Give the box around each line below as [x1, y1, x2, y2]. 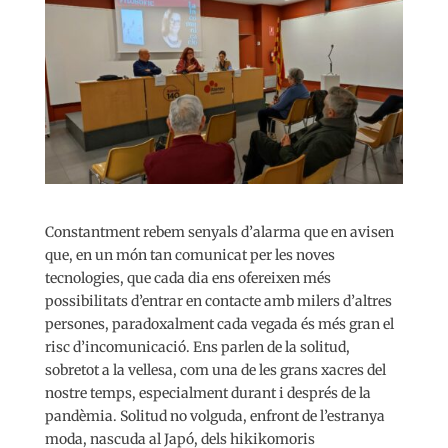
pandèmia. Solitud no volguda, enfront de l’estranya [44, 406, 385, 425]
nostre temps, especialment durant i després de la [44, 383, 371, 402]
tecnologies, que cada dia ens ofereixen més [44, 268, 331, 287]
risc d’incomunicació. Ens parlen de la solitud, [44, 337, 350, 356]
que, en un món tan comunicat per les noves [44, 245, 335, 264]
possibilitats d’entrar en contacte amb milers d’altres [44, 291, 392, 310]
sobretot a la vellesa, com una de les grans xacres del [44, 360, 386, 379]
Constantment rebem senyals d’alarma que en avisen [44, 222, 394, 241]
